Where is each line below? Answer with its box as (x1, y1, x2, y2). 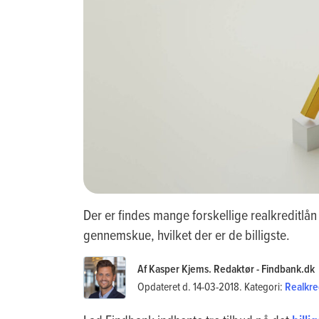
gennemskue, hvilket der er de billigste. (83, 224, 290, 244)
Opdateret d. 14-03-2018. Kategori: (137, 278, 285, 294)
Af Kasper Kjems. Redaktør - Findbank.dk (137, 260, 315, 277)
